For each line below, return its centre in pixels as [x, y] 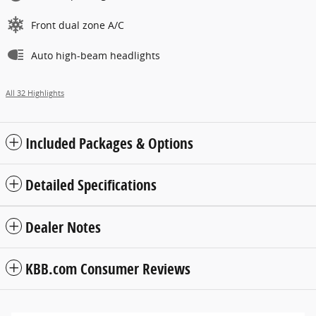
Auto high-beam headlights [96, 55]
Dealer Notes [63, 227]
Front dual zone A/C [78, 25]
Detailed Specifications [91, 184]
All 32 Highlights [35, 93]
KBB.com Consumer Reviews [108, 268]
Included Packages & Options [109, 143]
